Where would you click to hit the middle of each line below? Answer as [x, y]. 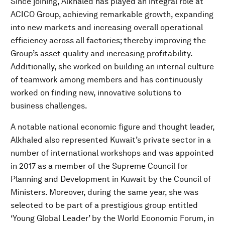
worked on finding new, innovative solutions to [96, 93]
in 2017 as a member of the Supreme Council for [99, 166]
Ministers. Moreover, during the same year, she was [104, 192]
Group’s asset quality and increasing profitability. [101, 53]
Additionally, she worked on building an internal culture [112, 67]
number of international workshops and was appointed [112, 153]
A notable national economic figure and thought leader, [113, 127]
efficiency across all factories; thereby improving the [108, 40]
